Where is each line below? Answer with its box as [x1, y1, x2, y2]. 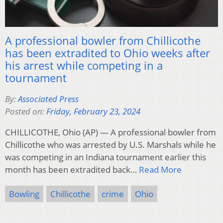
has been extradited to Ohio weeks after [5, 45, 210, 61]
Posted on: [5, 106, 46, 117]
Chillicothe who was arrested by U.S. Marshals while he [5, 139, 216, 151]
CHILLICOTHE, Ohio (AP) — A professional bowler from [5, 126, 216, 138]
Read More [139, 164, 182, 176]
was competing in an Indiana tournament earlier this [5, 151, 206, 163]
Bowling [9, 188, 39, 200]
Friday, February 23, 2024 [46, 106, 140, 117]
